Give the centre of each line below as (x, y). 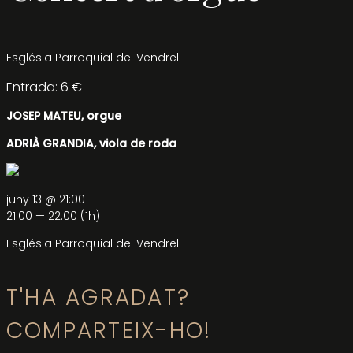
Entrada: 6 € (44, 87)
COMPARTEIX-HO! (109, 331)
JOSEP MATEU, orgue (64, 116)
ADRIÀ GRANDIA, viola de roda (91, 143)
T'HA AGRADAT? (98, 298)
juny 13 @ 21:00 (46, 199)
